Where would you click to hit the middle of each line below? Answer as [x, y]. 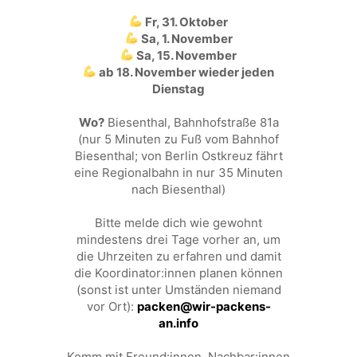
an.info [178, 323]
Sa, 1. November [185, 38]
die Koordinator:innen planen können [178, 273]
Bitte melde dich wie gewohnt [178, 222]
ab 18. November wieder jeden [186, 72]
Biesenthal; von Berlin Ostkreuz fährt [178, 155]
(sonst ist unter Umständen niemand [178, 289]
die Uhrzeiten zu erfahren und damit [178, 256]
